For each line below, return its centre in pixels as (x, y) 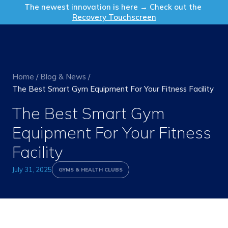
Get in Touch (178, 5)
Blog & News (63, 77)
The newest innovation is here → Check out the (114, 7)
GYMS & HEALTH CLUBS (91, 170)
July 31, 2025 (32, 169)
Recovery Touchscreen (114, 17)
